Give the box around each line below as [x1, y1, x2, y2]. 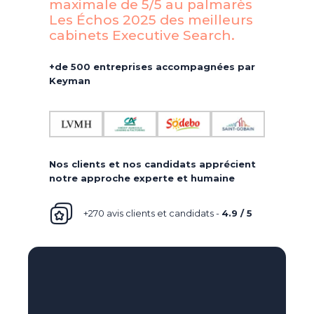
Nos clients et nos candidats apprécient [49, 158, 256, 170]
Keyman [49, 74, 90, 86]
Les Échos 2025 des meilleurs [49, 11, 253, 28]
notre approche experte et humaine [49, 172, 235, 184]
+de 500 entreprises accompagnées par [49, 60, 255, 72]
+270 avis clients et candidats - [83, 207, 221, 219]
